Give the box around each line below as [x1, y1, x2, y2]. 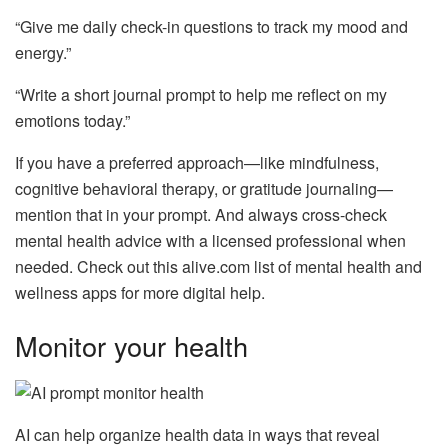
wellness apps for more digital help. [15, 280, 265, 304]
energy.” [15, 40, 71, 64]
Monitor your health [15, 326, 248, 366]
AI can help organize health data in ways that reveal [15, 422, 380, 446]
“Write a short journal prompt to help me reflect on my [15, 82, 387, 106]
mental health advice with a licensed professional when [15, 228, 406, 252]
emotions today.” [15, 108, 130, 132]
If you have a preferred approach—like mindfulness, [15, 150, 379, 174]
